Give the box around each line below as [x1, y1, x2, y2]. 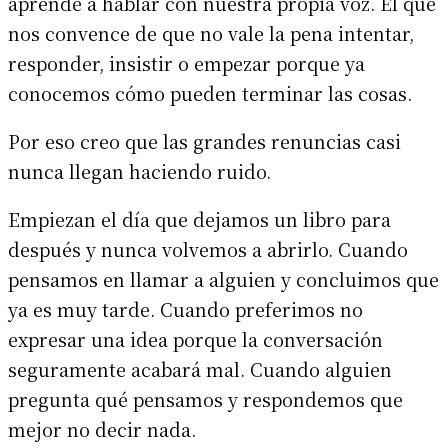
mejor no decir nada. [8, 415, 196, 442]
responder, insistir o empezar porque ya [8, 49, 365, 76]
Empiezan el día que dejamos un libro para [8, 205, 391, 232]
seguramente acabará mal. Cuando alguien [8, 355, 392, 382]
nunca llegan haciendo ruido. [8, 157, 271, 184]
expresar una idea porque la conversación [8, 325, 383, 352]
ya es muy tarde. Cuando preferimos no [8, 295, 363, 322]
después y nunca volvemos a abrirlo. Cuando [8, 235, 408, 262]
